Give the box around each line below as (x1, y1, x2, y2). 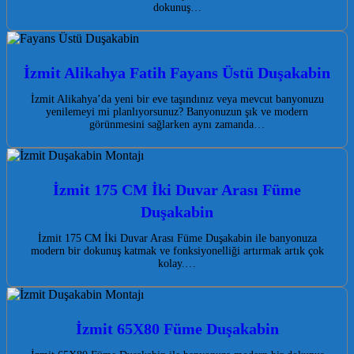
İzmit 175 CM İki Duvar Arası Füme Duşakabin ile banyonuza (37, 232, 317, 245)
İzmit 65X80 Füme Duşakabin (75, 320, 279, 338)
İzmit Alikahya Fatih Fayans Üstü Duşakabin (24, 64, 330, 82)
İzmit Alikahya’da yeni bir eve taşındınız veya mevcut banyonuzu (30, 93, 324, 106)
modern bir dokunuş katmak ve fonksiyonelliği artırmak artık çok (30, 245, 324, 258)
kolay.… (158, 258, 196, 270)
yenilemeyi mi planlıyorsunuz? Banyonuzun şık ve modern (46, 106, 308, 119)
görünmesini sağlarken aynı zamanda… (89, 119, 265, 131)
